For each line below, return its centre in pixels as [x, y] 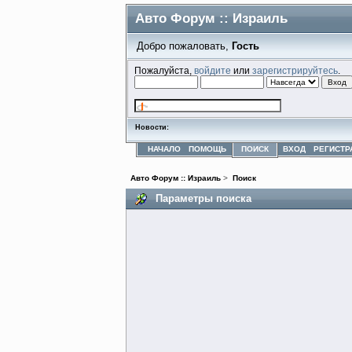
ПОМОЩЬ [208, 148]
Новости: [152, 127]
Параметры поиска [203, 198]
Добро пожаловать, [184, 46]
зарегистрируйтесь [295, 70]
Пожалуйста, [165, 70]
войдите [213, 70]
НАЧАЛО [165, 148]
